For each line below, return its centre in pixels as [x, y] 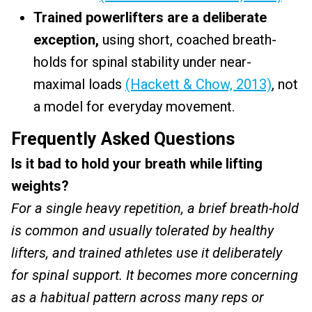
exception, [66, 40]
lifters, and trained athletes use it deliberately [147, 253]
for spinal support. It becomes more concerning [155, 275]
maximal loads [79, 84]
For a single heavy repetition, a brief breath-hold [155, 208]
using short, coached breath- [188, 40]
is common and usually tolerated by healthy [142, 231]
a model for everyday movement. [134, 107]
